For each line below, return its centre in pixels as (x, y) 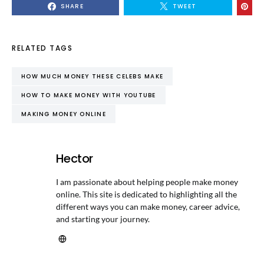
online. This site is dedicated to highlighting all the (146, 194)
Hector (74, 159)
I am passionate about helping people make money (147, 182)
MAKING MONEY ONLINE (64, 114)
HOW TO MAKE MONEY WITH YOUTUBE (89, 95)
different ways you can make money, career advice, (148, 207)
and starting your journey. (103, 219)
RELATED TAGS (42, 48)
